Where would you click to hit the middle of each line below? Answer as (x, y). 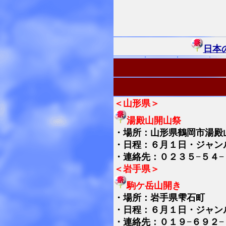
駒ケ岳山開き (154, 186)
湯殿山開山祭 (154, 120)
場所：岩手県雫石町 (164, 198)
